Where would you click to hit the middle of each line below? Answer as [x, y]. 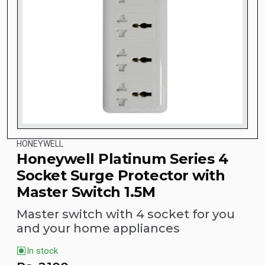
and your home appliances [98, 228]
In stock [42, 251]
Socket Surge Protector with [121, 175]
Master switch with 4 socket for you [126, 214]
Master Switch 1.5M [86, 192]
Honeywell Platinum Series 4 [122, 159]
